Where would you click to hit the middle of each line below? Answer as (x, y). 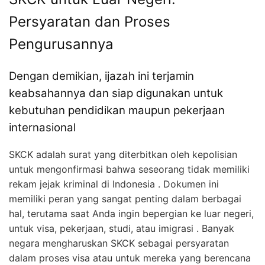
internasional (42, 127)
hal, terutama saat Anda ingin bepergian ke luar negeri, (131, 213)
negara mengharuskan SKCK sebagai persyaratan (119, 243)
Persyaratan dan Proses (90, 21)
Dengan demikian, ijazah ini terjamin (101, 76)
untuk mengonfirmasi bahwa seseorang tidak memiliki (129, 169)
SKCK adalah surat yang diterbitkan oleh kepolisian (123, 154)
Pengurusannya (61, 44)
